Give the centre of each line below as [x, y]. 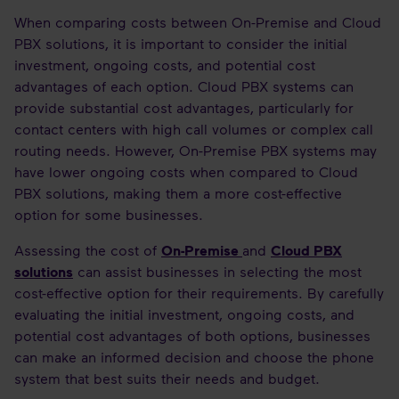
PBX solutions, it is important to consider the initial [181, 43]
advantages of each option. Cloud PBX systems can [184, 86]
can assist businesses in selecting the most [217, 271]
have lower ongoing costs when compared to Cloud [186, 171]
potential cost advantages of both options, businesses [192, 335]
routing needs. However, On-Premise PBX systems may [195, 150]
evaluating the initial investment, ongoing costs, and [184, 314]
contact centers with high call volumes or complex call [194, 129]
